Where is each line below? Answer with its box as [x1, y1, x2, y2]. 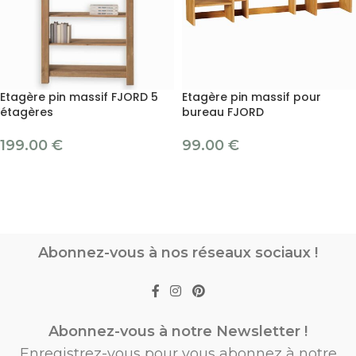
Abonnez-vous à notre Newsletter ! [48, 322, 308, 340]
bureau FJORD [182, 104, 264, 121]
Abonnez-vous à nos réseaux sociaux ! [38, 243, 318, 261]
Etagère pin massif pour [182, 89, 321, 106]
